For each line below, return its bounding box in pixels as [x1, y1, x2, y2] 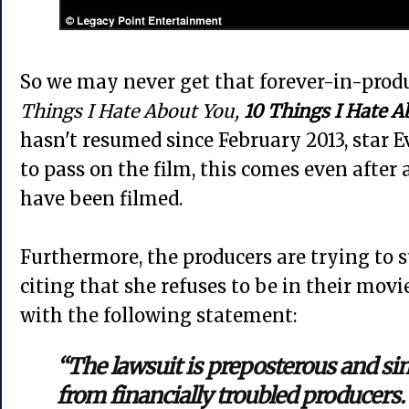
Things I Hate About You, [20, 100, 244, 122]
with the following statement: [20, 304, 297, 327]
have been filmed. [20, 187, 183, 210]
